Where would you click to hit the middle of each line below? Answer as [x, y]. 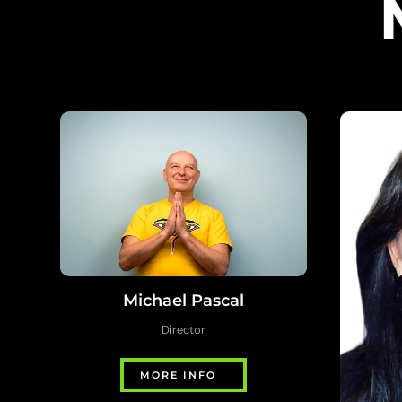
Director [184, 330]
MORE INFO [179, 376]
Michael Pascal [184, 301]
